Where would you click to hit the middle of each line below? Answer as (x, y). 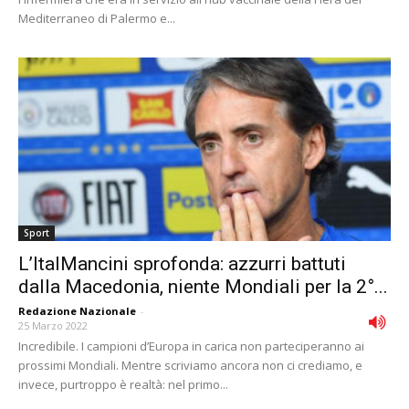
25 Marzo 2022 (53, 326)
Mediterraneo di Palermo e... (97, 18)
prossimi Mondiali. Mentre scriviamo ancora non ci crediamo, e (190, 366)
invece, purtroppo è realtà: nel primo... (123, 385)
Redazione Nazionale (77, 311)
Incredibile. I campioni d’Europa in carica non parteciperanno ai (191, 346)
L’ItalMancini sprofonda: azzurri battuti (182, 264)
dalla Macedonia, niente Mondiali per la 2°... (203, 287)
